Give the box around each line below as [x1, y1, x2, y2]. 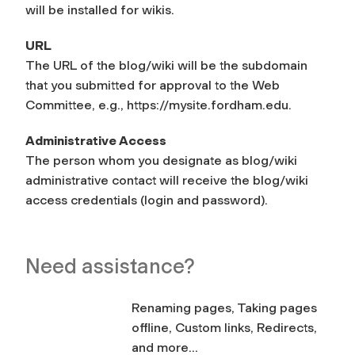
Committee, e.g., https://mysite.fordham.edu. [25, 97, 292, 113]
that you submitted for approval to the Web [25, 77, 280, 93]
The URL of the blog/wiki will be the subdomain [25, 57, 307, 73]
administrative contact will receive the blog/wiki [25, 172, 308, 188]
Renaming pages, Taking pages [132, 300, 317, 315]
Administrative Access [25, 132, 166, 148]
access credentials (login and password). [25, 192, 268, 208]
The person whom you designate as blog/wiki [25, 152, 297, 168]
